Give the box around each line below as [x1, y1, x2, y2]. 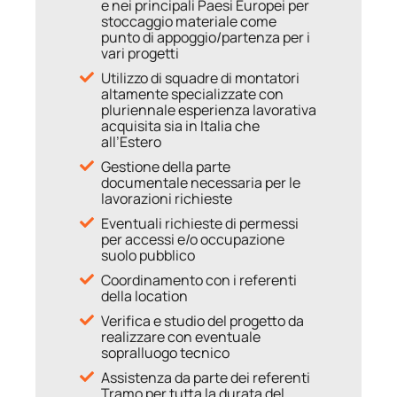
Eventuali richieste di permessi [101, 213, 299, 233]
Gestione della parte [101, 156, 230, 176]
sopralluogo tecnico [101, 342, 230, 362]
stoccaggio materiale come [101, 11, 276, 31]
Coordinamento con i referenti [101, 269, 297, 290]
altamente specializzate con [101, 83, 284, 104]
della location [101, 285, 188, 306]
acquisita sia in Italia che [101, 115, 260, 136]
